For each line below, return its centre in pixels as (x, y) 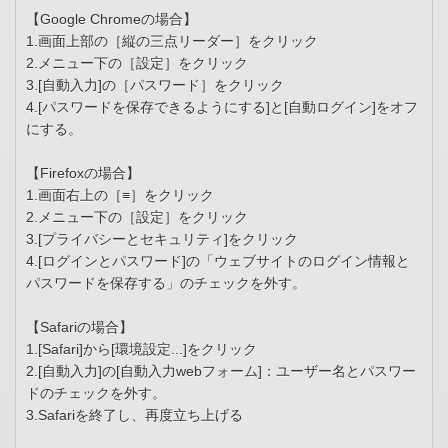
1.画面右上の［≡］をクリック (120, 195)
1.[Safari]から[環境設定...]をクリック (141, 349)
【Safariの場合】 (79, 327)
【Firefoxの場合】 (83, 173)
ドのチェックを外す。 (96, 393)
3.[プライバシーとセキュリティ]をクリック (162, 239)
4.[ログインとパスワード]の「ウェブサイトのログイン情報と (218, 261)
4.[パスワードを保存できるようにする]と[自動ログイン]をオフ (222, 107)
